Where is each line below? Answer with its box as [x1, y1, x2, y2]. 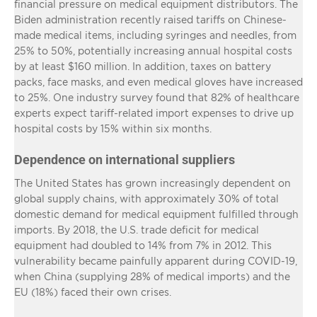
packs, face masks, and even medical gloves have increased [14, 76, 303, 87]
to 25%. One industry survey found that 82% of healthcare [14, 91, 299, 103]
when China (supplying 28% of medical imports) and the [14, 270, 290, 282]
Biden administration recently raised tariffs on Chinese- [14, 13, 287, 25]
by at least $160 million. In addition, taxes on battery [14, 60, 271, 71]
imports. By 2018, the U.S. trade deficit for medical [14, 224, 259, 235]
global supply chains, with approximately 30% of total [14, 192, 279, 204]
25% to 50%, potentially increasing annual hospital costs [14, 45, 292, 56]
